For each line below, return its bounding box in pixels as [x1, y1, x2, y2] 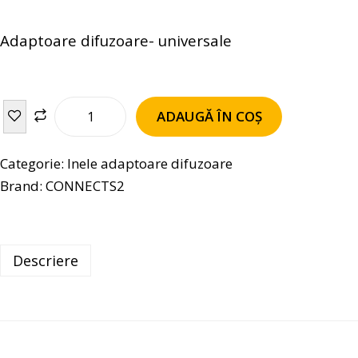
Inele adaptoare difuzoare [67, 153, 233, 173]
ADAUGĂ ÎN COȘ [156, 106, 262, 125]
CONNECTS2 [46, 176, 125, 195]
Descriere [13, 250, 78, 270]
